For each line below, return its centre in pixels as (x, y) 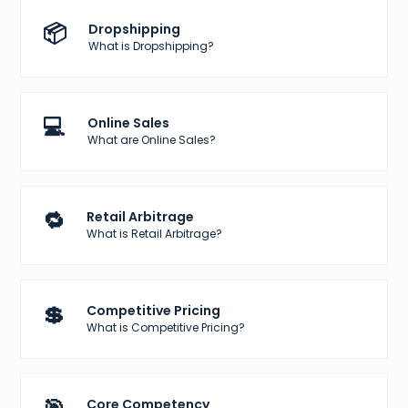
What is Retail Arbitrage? (155, 234)
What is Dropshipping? (152, 46)
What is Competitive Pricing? (166, 328)
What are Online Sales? (152, 140)
